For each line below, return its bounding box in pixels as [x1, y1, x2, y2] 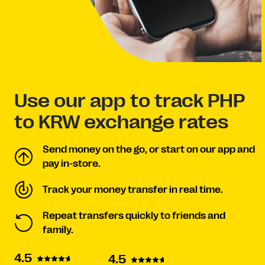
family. [43, 225, 73, 235]
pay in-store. [43, 159, 101, 169]
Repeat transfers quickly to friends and [43, 211, 225, 221]
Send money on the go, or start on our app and [43, 144, 255, 155]
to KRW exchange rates [14, 111, 228, 133]
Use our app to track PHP [14, 90, 244, 112]
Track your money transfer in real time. [43, 185, 223, 195]
